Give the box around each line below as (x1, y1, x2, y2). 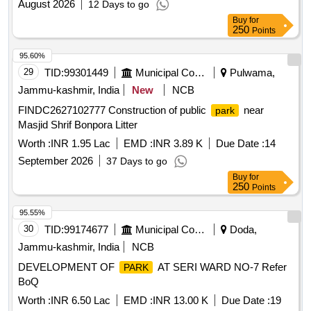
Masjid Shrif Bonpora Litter (18, 119, 137, 131)
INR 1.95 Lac (51, 137, 110, 150)
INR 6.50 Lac (51, 294, 110, 307)
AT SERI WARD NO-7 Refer (155, 261, 287, 274)
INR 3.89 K (153, 137, 203, 150)
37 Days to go (106, 155, 167, 167)
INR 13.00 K (153, 294, 208, 307)
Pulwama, (227, 67, 275, 79)
